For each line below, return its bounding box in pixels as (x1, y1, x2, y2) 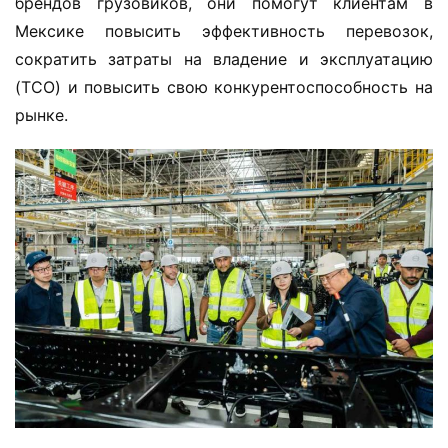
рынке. (15, 104, 68, 125)
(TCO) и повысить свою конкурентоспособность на (15, 76, 433, 97)
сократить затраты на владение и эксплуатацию (15, 48, 433, 69)
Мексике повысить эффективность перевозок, (15, 20, 433, 41)
